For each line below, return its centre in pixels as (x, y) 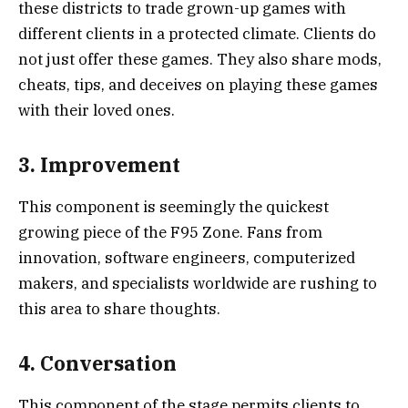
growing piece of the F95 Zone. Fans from (170, 233)
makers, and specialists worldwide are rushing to (198, 284)
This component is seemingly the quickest (173, 207)
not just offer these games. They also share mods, (200, 60)
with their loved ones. (97, 111)
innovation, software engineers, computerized (187, 258)
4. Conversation (97, 363)
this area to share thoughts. (119, 309)
